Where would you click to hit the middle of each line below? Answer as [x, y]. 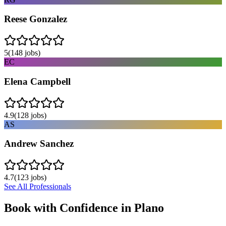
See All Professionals [38, 186]
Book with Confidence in [69, 208]
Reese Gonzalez [36, 19]
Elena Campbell [37, 81]
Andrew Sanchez [39, 144]
